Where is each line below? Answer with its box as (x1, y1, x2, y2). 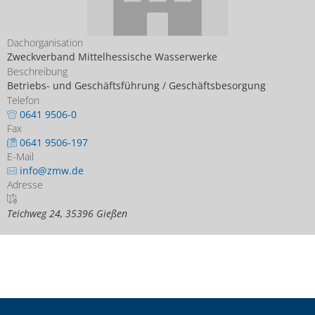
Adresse (7, 178, 43, 191)
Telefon (7, 94, 39, 107)
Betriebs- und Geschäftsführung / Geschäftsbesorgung (7, 79, 266, 92)
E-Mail (7, 150, 34, 163)
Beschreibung (7, 65, 67, 78)
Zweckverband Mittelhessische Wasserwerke (7, 50, 217, 63)
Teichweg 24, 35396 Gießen (7, 207, 127, 220)
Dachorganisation (7, 36, 83, 49)
